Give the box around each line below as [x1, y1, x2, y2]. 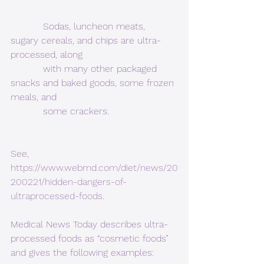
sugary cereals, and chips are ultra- [11, 35, 161, 47]
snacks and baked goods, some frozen [11, 77, 177, 89]
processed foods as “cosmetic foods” [11, 233, 171, 245]
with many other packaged [11, 63, 43, 75]
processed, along [11, 49, 82, 61]
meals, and [11, 91, 57, 103]
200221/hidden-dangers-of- [11, 176, 127, 188]
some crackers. [43, 105, 109, 117]
